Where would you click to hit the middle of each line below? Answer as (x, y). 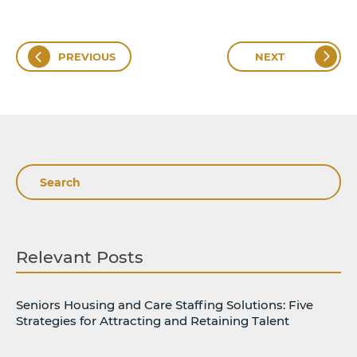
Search (47, 177)
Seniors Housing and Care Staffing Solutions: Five (165, 304)
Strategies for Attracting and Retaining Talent (153, 320)
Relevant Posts (80, 257)
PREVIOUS (87, 56)
